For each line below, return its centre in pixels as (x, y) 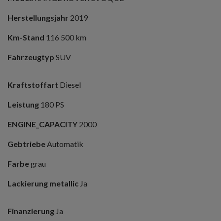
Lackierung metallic (44, 184)
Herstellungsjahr (38, 18)
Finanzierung (31, 211)
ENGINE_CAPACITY (42, 124)
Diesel (70, 85)
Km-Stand (26, 37)
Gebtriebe (26, 144)
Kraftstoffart (33, 85)
